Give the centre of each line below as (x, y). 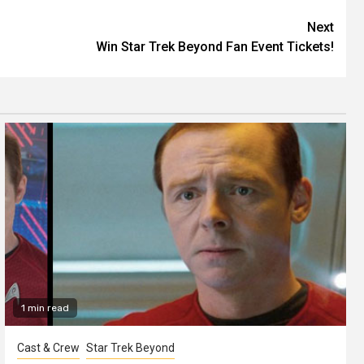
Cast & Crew (48, 347)
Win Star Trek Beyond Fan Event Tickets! (215, 46)
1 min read (45, 308)
